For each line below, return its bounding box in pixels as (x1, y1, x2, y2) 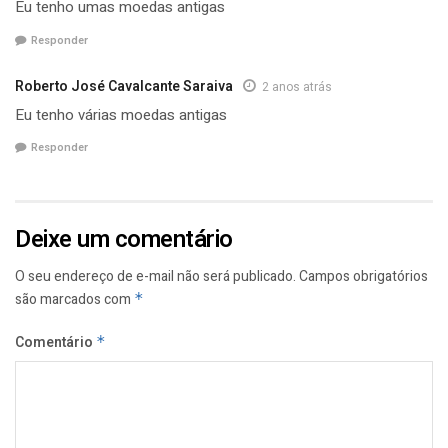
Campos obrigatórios (299, 266, 428, 288)
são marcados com (15, 289, 134, 311)
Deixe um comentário (15, 222, 233, 258)
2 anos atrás (262, 77, 332, 96)
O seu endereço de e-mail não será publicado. (15, 266, 296, 288)
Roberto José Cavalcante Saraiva (15, 75, 233, 97)
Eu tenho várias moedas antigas (15, 103, 227, 126)
